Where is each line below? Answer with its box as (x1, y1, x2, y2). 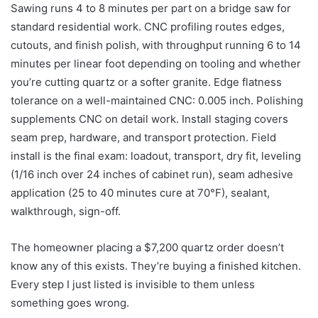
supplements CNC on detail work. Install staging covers (11, 111, 288, 126)
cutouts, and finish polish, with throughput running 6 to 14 (11, 38, 301, 52)
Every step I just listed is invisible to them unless (11, 277, 255, 291)
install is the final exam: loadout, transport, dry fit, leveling (11, 148, 301, 163)
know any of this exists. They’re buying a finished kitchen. (11, 258, 301, 273)
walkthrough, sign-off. (11, 204, 121, 218)
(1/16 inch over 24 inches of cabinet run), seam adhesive (11, 167, 293, 181)
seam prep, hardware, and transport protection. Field (11, 130, 276, 144)
